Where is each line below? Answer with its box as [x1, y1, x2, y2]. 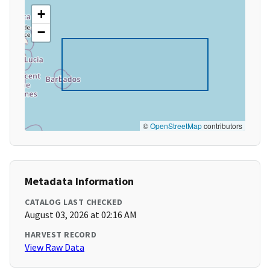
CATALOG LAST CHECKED [25, 196, 122, 208]
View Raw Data [25, 241, 84, 254]
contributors [202, 121, 242, 131]
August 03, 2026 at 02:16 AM [25, 209, 137, 221]
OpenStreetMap [150, 121, 202, 131]
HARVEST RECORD [25, 229, 96, 240]
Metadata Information [25, 174, 134, 189]
